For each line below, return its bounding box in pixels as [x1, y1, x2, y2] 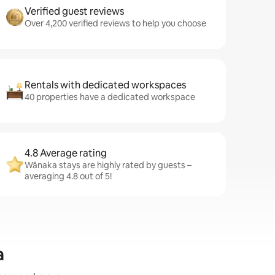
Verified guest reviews [25, 5, 124, 18]
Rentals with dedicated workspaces [25, 79, 186, 91]
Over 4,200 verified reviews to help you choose [25, 18, 206, 29]
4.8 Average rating [25, 147, 107, 160]
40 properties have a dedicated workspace [25, 91, 195, 103]
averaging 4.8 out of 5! [25, 171, 112, 182]
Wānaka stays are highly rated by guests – [25, 160, 192, 171]
